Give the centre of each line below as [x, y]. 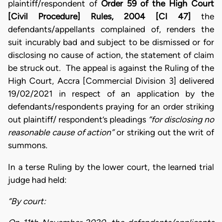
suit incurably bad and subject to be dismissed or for [111, 42]
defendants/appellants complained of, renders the [111, 29]
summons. [31, 145]
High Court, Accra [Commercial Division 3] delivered [111, 81]
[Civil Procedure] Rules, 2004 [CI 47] [105, 17]
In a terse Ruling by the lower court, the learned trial [111, 167]
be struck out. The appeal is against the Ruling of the [111, 68]
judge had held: [37, 180]
